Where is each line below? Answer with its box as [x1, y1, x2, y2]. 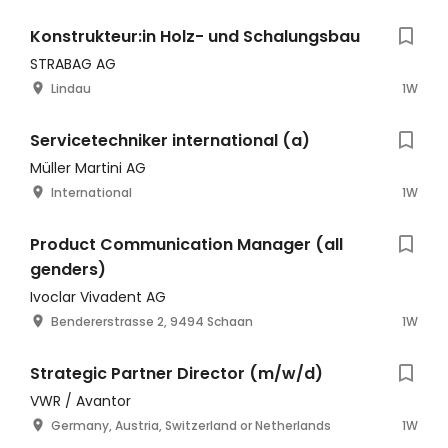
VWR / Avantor [30, 391, 131, 411]
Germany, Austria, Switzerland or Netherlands [51, 417, 331, 434]
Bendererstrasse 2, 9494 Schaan [51, 313, 253, 330]
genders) [30, 258, 106, 281]
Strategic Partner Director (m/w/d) [30, 362, 323, 385]
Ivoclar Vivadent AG [30, 287, 166, 307]
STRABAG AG [30, 54, 116, 74]
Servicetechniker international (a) [30, 129, 310, 152]
